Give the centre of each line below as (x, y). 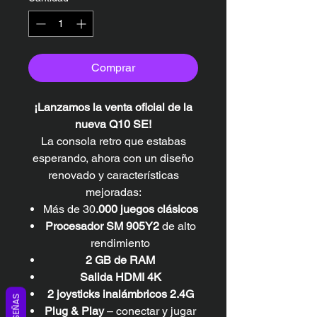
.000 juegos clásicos (146, 209)
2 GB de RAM (120, 260)
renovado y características (113, 175)
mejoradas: (113, 192)
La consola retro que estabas (113, 141)
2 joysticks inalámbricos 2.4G (120, 294)
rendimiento (120, 243)
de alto (177, 226)
